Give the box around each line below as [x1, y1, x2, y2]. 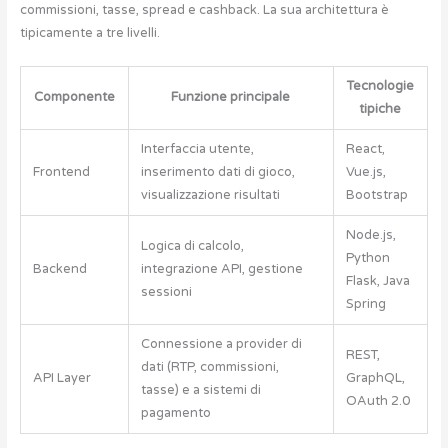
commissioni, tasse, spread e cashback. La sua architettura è [19, 2, 389, 19]
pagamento [141, 404, 212, 421]
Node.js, [346, 226, 397, 243]
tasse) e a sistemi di [141, 381, 262, 398]
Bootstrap [346, 186, 409, 203]
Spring [346, 295, 387, 312]
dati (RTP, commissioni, [141, 358, 280, 375]
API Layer [33, 369, 92, 386]
